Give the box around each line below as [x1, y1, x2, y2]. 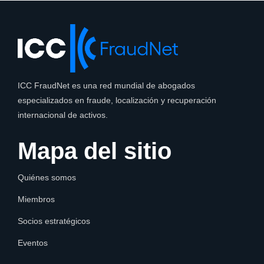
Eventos [18, 238, 48, 248]
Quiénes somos [18, 173, 76, 183]
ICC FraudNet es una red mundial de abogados [18, 81, 195, 91]
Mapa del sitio [18, 138, 171, 164]
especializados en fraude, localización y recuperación [18, 95, 216, 105]
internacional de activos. [18, 110, 108, 120]
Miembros [18, 194, 55, 204]
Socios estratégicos [18, 216, 90, 226]
